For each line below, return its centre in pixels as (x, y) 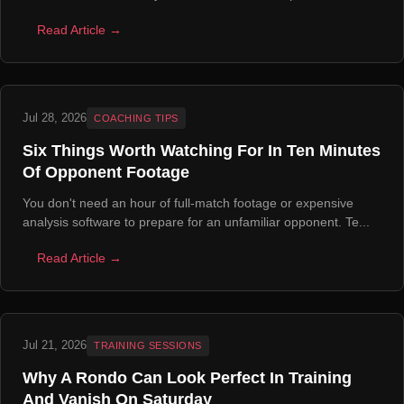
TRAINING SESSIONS (148, 345)
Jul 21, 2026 (55, 345)
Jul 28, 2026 (55, 118)
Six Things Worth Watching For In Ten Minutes (202, 150)
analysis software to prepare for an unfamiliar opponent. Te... (196, 221)
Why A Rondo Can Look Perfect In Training (187, 378)
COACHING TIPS (136, 118)
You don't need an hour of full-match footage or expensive (188, 202)
